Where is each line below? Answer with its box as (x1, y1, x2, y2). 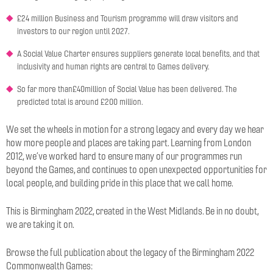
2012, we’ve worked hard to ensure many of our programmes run (6, 150, 242, 162)
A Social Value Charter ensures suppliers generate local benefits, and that (17, 48, 260, 59)
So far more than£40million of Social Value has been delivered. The (17, 83, 237, 94)
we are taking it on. (6, 218, 74, 230)
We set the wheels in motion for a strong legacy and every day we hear (6, 123, 264, 135)
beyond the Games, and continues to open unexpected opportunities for (6, 163, 267, 175)
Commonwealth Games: (6, 260, 93, 272)
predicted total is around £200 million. (17, 96, 143, 107)
